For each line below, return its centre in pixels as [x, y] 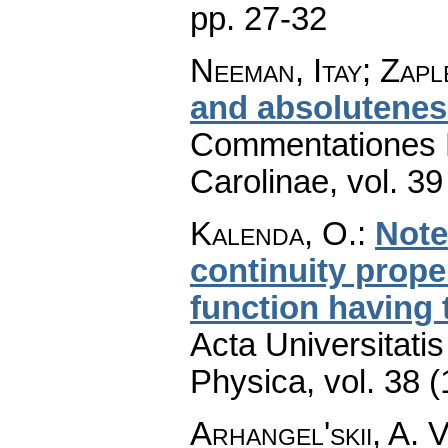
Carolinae [259, 181]
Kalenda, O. [273, 233]
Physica [248, 381]
